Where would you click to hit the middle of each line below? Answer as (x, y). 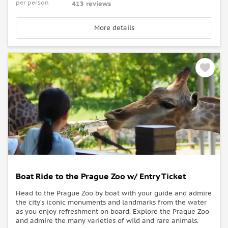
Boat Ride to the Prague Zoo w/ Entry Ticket (101, 176)
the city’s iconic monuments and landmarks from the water (111, 203)
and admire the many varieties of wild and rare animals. (107, 221)
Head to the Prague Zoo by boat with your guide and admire (114, 193)
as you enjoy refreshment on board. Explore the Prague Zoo (112, 212)
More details (114, 28)
